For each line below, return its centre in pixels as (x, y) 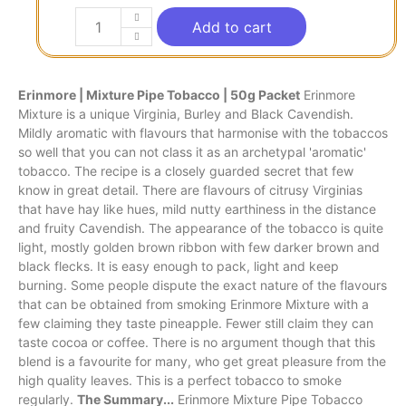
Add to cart (232, 27)
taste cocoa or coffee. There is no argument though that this (197, 343)
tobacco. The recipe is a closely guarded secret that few (186, 171)
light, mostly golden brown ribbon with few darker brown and (199, 247)
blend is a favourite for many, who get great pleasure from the (202, 362)
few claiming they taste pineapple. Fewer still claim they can (196, 324)
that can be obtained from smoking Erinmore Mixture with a (193, 304)
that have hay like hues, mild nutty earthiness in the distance (197, 209)
